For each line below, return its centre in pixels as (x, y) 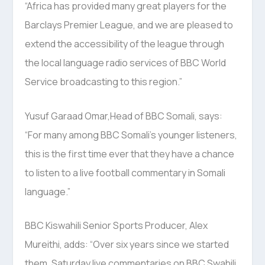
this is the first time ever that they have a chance (130, 153)
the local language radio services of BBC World (126, 62)
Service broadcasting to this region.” (104, 81)
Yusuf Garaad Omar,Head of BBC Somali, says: (124, 116)
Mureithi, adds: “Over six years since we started (127, 245)
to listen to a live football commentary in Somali (125, 172)
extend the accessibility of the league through (125, 43)
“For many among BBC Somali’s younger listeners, (131, 135)
